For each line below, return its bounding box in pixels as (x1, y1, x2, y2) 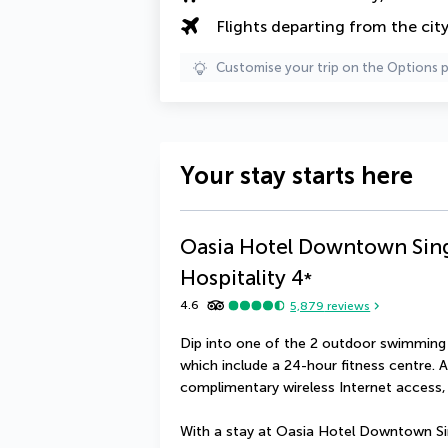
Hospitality (180, 265, 286, 290)
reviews (324, 298, 371, 313)
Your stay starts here (180, 161, 413, 190)
